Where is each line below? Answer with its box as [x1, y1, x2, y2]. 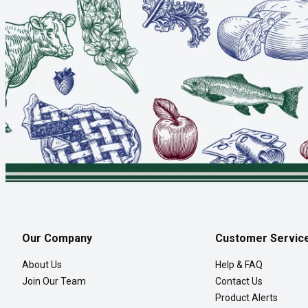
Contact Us [214, 276, 263, 287]
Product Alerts [214, 292, 278, 304]
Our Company [22, 232, 92, 245]
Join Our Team [22, 276, 86, 287]
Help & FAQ [214, 259, 263, 271]
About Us [22, 259, 62, 271]
